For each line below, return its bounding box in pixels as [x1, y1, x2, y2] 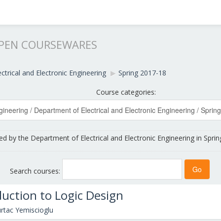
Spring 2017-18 [118, 68, 166, 77]
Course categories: [96, 87, 156, 97]
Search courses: [10, 166, 63, 176]
